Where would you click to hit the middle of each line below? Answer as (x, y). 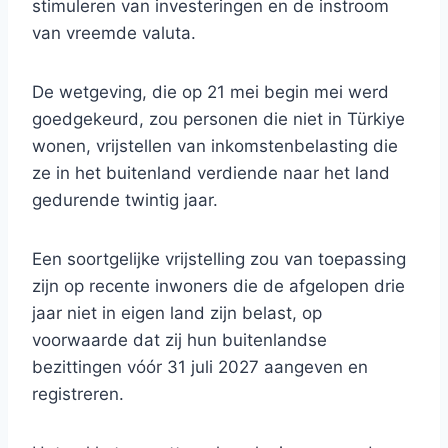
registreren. (78, 394)
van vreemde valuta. (114, 33)
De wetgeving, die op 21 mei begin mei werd (210, 92)
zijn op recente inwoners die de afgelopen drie (218, 286)
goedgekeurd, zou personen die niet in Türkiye (218, 119)
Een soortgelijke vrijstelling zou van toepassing (219, 259)
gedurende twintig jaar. (125, 200)
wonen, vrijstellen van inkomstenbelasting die (215, 146)
